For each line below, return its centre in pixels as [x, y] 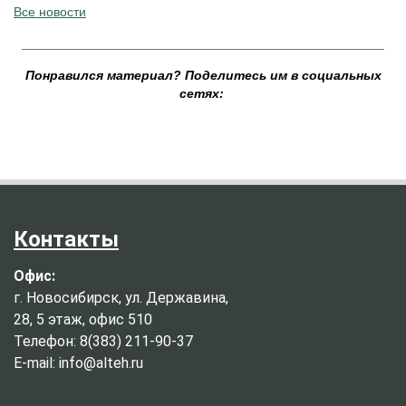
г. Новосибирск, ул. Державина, [121, 298]
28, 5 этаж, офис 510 [83, 320]
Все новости [50, 12]
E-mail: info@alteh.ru [78, 363]
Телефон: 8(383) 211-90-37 [103, 342]
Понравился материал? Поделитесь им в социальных [203, 76]
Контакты [66, 240]
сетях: [201, 94]
